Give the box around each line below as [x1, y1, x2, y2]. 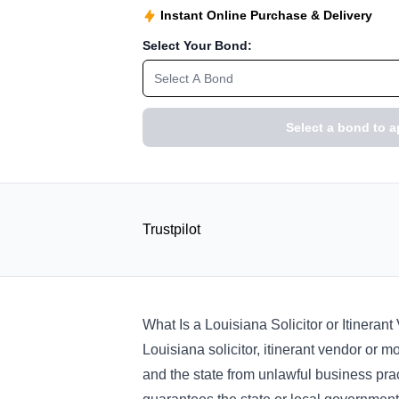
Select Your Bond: [142, 38, 252, 53]
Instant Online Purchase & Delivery [160, 8, 372, 22]
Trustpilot [142, 222, 200, 237]
